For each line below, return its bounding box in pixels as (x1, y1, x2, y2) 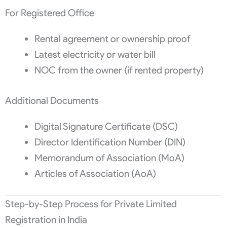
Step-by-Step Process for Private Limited (5, 198, 177, 210)
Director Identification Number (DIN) (34, 136, 185, 148)
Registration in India (5, 214, 87, 226)
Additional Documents (5, 94, 99, 106)
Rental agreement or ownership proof (34, 32, 191, 45)
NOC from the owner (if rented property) (34, 64, 204, 76)
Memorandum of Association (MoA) (34, 152, 184, 164)
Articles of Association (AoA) (34, 167, 156, 179)
